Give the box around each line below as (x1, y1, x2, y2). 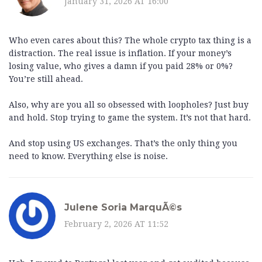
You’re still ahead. (9, 74, 83, 84)
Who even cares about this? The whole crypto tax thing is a (9, 36, 251, 46)
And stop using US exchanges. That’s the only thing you (9, 139, 237, 149)
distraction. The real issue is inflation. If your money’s (9, 49, 232, 58)
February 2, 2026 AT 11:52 (64, 219, 168, 229)
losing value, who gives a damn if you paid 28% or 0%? (9, 61, 233, 71)
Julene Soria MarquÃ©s (64, 201, 182, 213)
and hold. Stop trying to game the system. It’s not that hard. (9, 113, 251, 123)
